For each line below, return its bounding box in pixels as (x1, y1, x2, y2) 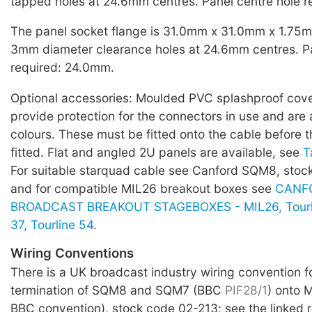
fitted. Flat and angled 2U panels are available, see (10, 144, 303, 159)
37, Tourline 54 (10, 217, 93, 232)
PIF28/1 (225, 282, 267, 297)
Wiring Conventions (10, 245, 134, 261)
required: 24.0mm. (10, 60, 114, 75)
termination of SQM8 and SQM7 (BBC (10, 282, 225, 297)
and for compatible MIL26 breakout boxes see (10, 180, 275, 196)
